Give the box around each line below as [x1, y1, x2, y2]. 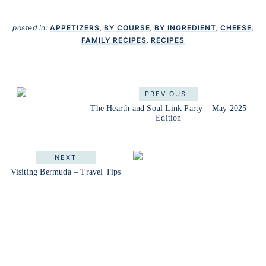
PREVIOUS [145, 89, 186, 98]
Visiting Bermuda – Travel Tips [10, 167, 121, 177]
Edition [156, 113, 182, 122]
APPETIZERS [49, 23, 100, 33]
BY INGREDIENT [154, 23, 216, 33]
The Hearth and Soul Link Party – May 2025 [90, 103, 247, 113]
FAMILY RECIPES [81, 36, 147, 45]
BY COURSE [103, 23, 150, 33]
